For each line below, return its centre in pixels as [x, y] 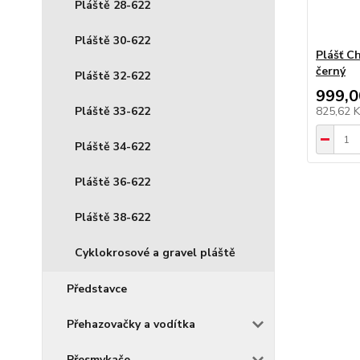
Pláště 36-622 [112, 182]
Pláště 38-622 [112, 217]
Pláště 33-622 [112, 111]
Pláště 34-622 [112, 147]
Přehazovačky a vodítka [131, 324]
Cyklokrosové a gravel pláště [155, 253]
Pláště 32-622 [112, 76]
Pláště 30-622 [112, 41]
